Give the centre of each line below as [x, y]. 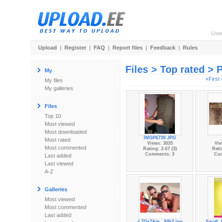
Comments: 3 [160, 154]
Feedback [163, 48]
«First [212, 79]
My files [54, 80]
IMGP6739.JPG [160, 138]
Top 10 [53, 116]
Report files [128, 48]
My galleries [59, 88]
